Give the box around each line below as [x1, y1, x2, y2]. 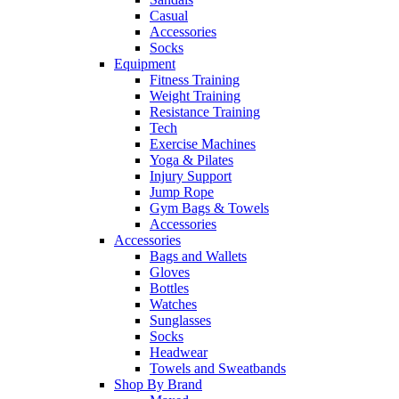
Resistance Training [150, 104, 260, 120]
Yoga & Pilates [150, 152, 233, 168]
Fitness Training [150, 72, 240, 88]
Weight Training [150, 88, 240, 104]
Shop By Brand [114, 377, 202, 393]
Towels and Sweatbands [150, 361, 286, 377]
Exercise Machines [150, 136, 256, 152]
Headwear [150, 345, 208, 361]
